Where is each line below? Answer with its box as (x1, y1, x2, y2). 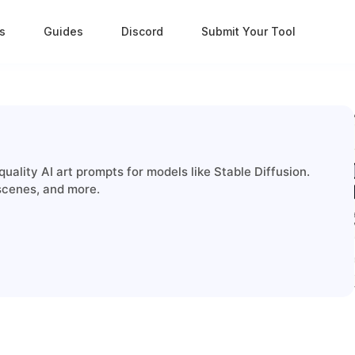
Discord (120, 25, 163, 38)
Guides (43, 25, 83, 38)
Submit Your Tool (200, 25, 296, 38)
